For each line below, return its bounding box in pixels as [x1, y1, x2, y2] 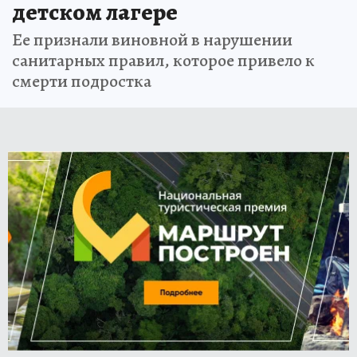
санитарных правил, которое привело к [12, 49, 315, 73]
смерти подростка [12, 69, 151, 94]
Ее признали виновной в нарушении [12, 28, 292, 53]
